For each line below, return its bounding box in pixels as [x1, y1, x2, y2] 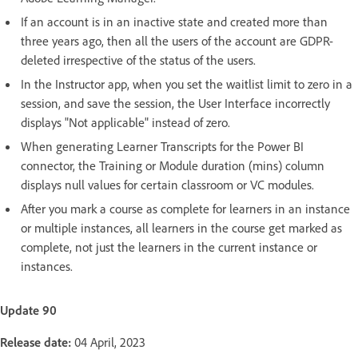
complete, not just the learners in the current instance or [21, 238, 317, 255]
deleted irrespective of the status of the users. [21, 51, 256, 68]
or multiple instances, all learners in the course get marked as [21, 219, 342, 236]
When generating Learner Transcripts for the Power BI [21, 137, 304, 154]
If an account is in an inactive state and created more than [21, 13, 328, 30]
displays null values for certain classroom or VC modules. [21, 176, 314, 193]
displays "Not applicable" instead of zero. [21, 113, 230, 130]
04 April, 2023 [71, 333, 145, 350]
